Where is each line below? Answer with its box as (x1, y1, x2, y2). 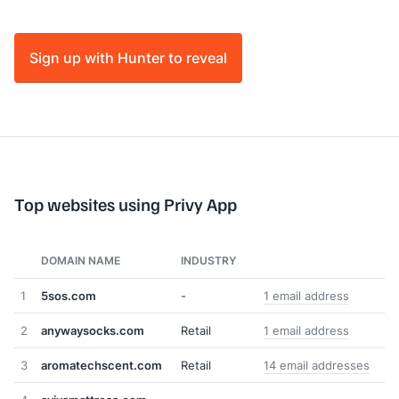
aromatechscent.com (41, 357, 162, 373)
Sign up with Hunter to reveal (29, 47, 227, 68)
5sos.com (41, 288, 96, 304)
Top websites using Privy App (14, 193, 237, 215)
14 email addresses (264, 357, 370, 373)
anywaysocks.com (41, 322, 144, 338)
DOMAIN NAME (41, 253, 120, 268)
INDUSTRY (181, 253, 236, 268)
